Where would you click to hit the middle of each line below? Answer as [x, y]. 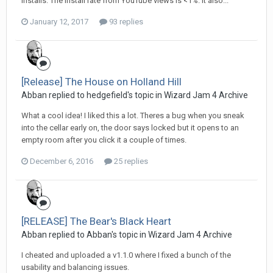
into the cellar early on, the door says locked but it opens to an [130, 127]
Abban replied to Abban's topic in [85, 234]
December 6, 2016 [62, 161]
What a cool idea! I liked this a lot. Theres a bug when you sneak [133, 115]
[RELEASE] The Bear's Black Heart [96, 221]
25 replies [130, 161]
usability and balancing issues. [75, 267]
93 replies [125, 21]
